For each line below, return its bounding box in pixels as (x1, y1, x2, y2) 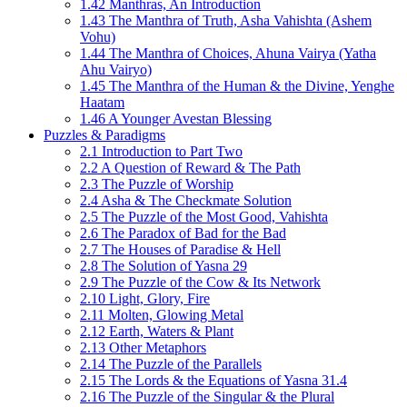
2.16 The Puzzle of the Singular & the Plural (80, 388, 334, 404)
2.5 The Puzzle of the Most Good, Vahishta (80, 208, 328, 224)
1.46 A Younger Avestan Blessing (80, 110, 272, 126)
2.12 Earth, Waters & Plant (80, 323, 233, 339)
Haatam (80, 94, 124, 110)
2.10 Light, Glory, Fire (80, 290, 210, 306)
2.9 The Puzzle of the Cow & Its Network (80, 273, 321, 290)
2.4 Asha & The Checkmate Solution (80, 192, 292, 208)
